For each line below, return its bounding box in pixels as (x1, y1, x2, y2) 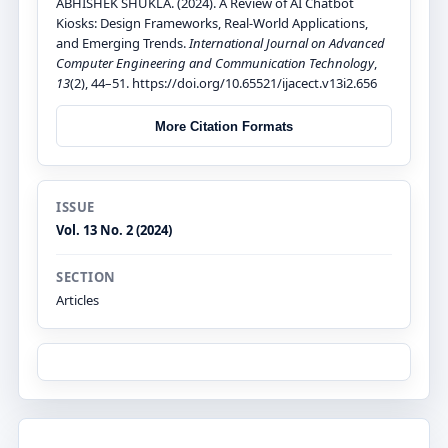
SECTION (56, 268, 116, 287)
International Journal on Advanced (189, 34, 385, 53)
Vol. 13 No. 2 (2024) (56, 221, 172, 240)
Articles (56, 291, 99, 310)
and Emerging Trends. (56, 34, 189, 53)
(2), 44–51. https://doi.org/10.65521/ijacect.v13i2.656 (70, 74, 377, 93)
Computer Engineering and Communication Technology (56, 54, 374, 73)
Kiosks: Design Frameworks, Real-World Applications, (56, 14, 368, 33)
